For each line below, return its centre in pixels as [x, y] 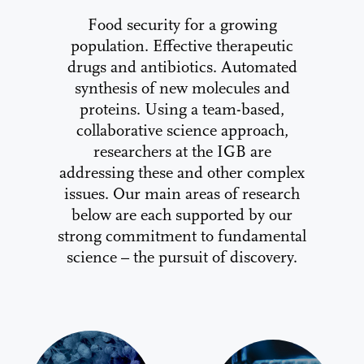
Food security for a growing [182, 24]
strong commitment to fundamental [182, 236]
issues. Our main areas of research [182, 193]
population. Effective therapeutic [182, 45]
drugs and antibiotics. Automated [182, 67]
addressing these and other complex [182, 172]
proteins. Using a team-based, [182, 109]
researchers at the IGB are [182, 151]
